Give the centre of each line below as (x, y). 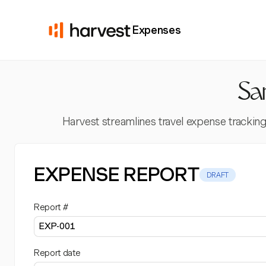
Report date (57, 253)
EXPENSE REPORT (117, 174)
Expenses (157, 30)
